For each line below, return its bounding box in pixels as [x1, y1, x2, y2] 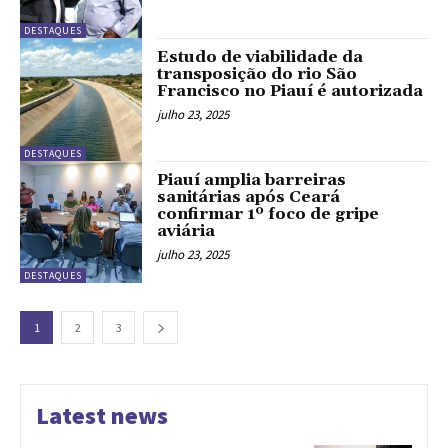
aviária [157, 220, 216, 241]
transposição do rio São [157, 64, 358, 85]
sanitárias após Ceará [157, 186, 341, 207]
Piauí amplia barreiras [157, 169, 347, 190]
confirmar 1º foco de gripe [157, 203, 380, 224]
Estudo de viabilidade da [157, 47, 364, 68]
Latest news [36, 400, 168, 432]
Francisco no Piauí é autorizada [157, 81, 424, 102]
